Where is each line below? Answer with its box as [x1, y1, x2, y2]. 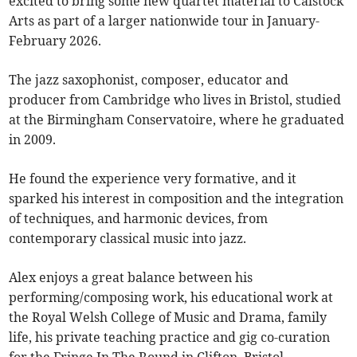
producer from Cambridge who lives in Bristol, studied [9, 92, 342, 108]
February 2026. [9, 33, 102, 49]
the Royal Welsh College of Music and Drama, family [9, 309, 328, 326]
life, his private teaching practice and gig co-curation [9, 329, 331, 346]
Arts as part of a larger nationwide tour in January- [9, 13, 320, 29]
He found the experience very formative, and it [9, 171, 297, 187]
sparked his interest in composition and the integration [9, 190, 344, 207]
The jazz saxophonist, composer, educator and [9, 72, 289, 88]
